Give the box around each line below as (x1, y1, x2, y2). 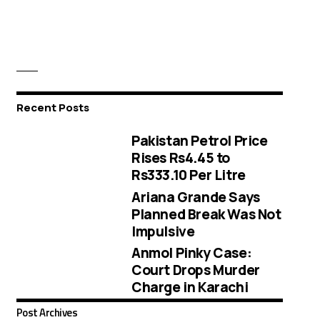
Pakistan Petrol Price (131, 131, 268, 150)
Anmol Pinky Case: (131, 244, 252, 263)
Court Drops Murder (131, 261, 260, 280)
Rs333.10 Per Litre (131, 165, 246, 184)
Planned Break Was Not (131, 204, 281, 224)
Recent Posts (16, 100, 89, 116)
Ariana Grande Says (131, 187, 260, 206)
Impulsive (131, 221, 195, 241)
